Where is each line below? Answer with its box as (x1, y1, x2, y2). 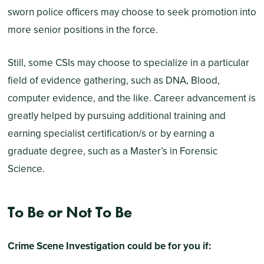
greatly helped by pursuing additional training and (7, 108, 226, 123)
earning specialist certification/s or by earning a (7, 126, 214, 141)
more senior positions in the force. (7, 22, 160, 38)
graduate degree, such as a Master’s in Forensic (7, 143, 217, 159)
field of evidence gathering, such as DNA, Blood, (7, 72, 220, 88)
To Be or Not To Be (7, 203, 132, 223)
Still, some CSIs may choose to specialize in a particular (7, 55, 249, 70)
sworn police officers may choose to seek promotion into (7, 5, 256, 20)
